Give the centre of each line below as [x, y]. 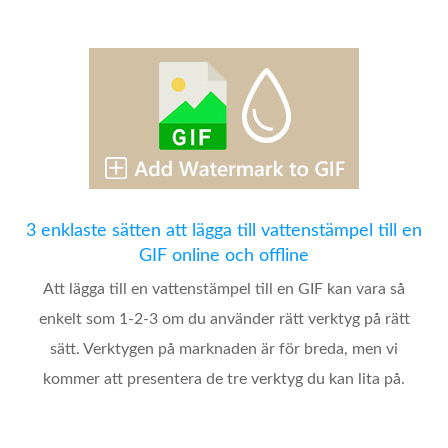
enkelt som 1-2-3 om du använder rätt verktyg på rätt [224, 319]
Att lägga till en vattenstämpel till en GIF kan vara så [224, 289]
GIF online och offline [224, 256]
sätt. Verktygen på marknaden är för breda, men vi [224, 349]
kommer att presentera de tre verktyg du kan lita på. [224, 379]
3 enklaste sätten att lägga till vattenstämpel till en [224, 231]
